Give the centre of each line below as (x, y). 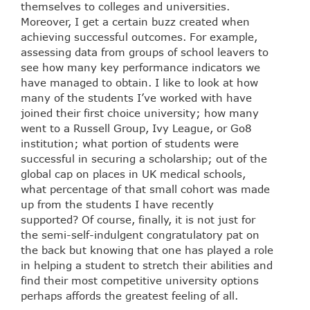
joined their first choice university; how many (140, 113)
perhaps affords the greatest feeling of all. (129, 296)
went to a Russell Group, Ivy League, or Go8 (136, 128)
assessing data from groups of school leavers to (145, 52)
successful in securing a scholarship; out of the (144, 159)
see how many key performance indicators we (140, 67)
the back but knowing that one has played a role (147, 250)
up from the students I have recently (117, 204)
